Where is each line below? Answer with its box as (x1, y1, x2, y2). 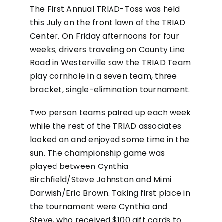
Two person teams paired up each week (29, 107, 191, 118)
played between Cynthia (29, 161, 129, 172)
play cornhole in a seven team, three (29, 70, 177, 82)
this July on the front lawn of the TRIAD (29, 17, 186, 28)
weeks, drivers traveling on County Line (29, 44, 185, 55)
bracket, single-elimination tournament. (29, 84, 190, 95)
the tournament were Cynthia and (29, 201, 167, 212)
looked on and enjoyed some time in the (29, 134, 190, 145)
